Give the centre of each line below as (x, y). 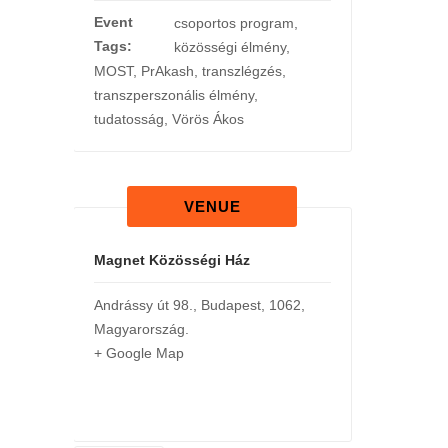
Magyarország (139, 328)
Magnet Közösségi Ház (171, 259)
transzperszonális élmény (173, 94)
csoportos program (233, 22)
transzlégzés (241, 70)
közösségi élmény (229, 46)
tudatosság (128, 118)
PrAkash (167, 70)
